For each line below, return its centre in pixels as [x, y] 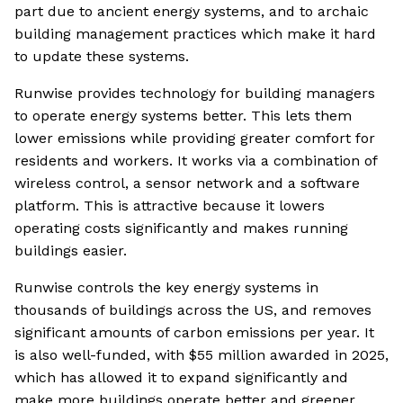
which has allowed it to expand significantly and [181, 378]
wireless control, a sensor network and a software [187, 184]
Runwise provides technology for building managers [195, 94]
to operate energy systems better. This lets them [183, 116]
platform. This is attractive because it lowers [170, 206]
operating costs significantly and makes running [181, 228]
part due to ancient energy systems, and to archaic [192, 12]
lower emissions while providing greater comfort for [195, 139]
